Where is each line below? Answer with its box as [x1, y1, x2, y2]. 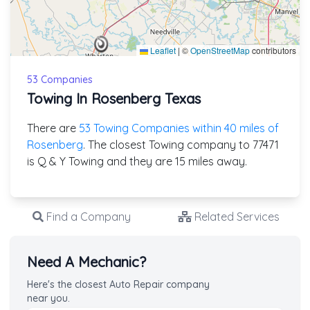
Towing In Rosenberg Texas [27, 89, 201, 107]
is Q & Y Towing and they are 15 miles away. [27, 154, 247, 168]
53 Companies [27, 73, 93, 86]
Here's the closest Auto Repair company [27, 277, 210, 291]
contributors [250, 44, 296, 56]
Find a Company [43, 209, 131, 224]
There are [27, 120, 79, 135]
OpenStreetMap [190, 44, 250, 56]
